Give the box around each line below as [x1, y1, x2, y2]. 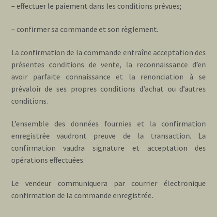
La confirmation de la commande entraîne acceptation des [11, 47, 206, 57]
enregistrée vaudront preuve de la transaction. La [11, 131, 206, 141]
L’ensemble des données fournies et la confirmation [11, 119, 206, 129]
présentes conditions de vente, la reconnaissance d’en [11, 59, 206, 69]
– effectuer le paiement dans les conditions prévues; [11, 1, 182, 11]
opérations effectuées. [11, 155, 85, 165]
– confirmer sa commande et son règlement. [11, 24, 158, 34]
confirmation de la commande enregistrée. [11, 190, 153, 200]
